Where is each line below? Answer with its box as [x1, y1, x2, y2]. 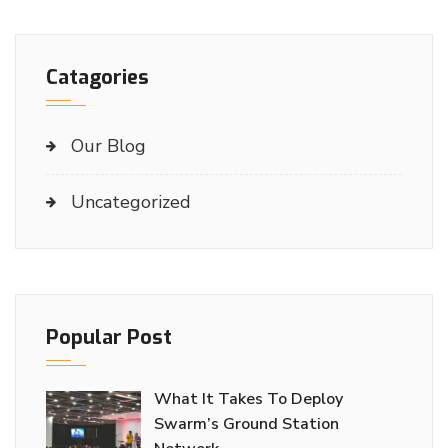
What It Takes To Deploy [154, 387, 343, 410]
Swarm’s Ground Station [154, 412, 339, 435]
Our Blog [71, 133, 146, 158]
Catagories [46, 63, 149, 91]
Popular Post [46, 323, 172, 351]
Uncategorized [71, 189, 191, 214]
